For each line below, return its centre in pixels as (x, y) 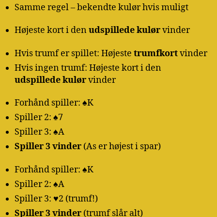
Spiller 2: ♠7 (39, 118)
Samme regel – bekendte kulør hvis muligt (101, 7)
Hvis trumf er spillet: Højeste (74, 53)
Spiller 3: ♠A (39, 132)
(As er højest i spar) (121, 147)
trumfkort (156, 53)
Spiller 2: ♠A (39, 184)
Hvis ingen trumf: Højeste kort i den (88, 68)
